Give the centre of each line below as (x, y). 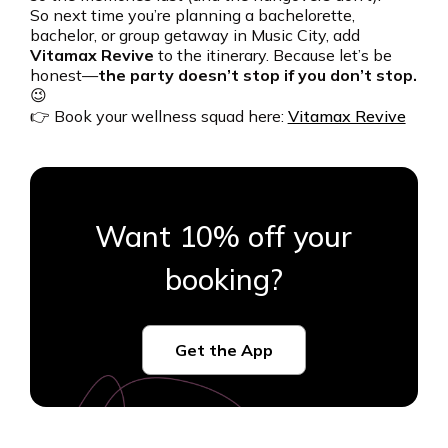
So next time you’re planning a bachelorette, (192, 15)
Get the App (223, 350)
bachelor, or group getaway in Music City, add (194, 35)
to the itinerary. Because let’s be (272, 55)
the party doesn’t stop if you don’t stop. (257, 75)
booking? (223, 279)
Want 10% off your (224, 236)
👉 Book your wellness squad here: (158, 116)
